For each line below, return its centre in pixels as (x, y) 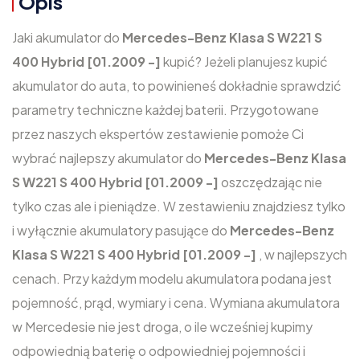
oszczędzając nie (272, 182)
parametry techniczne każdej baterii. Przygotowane (166, 110)
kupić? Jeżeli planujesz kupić (245, 61)
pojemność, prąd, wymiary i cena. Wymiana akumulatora (176, 303)
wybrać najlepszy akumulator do (108, 158)
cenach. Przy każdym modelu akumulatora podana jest (172, 278)
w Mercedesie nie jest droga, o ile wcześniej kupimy (162, 327)
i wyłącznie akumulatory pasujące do (121, 230)
